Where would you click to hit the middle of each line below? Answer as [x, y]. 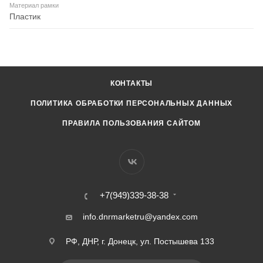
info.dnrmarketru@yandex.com [140, 217]
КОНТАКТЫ [131, 84]
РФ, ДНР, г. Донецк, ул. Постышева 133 [140, 242]
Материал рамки [34, 6]
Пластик [25, 17]
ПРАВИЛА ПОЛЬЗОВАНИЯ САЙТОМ [131, 124]
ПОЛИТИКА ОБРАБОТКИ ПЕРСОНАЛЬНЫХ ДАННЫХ [131, 104]
